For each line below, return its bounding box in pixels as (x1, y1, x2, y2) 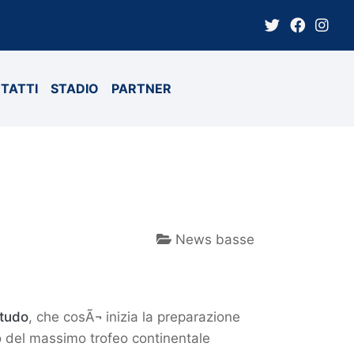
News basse (171, 232, 254, 247)
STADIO (51, 81, 99, 96)
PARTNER (111, 81, 171, 96)
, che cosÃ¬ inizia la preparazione (28, 309, 240, 325)
